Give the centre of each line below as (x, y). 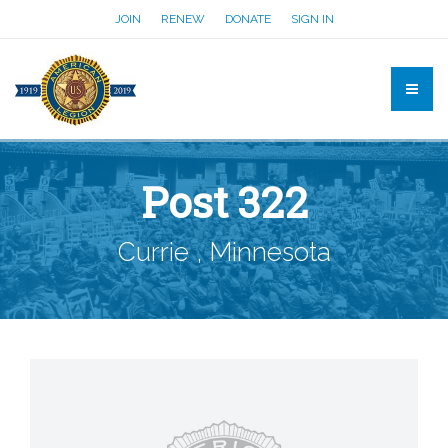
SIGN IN (312, 19)
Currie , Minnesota (224, 252)
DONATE (247, 19)
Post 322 (224, 201)
